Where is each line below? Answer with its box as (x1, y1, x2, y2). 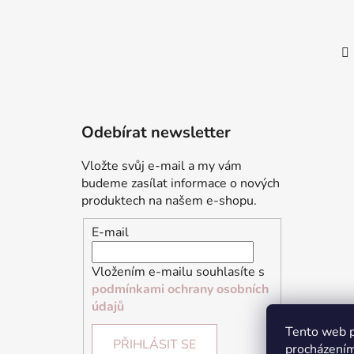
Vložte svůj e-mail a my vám (81, 157, 242, 175)
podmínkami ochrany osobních (92, 280, 269, 298)
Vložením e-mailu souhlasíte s (92, 262, 265, 281)
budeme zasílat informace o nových (81, 175, 280, 193)
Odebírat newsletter (81, 122, 231, 144)
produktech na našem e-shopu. (81, 192, 257, 210)
